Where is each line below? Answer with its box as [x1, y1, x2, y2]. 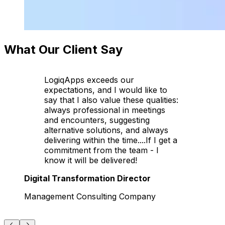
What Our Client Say [4, 42, 123, 57]
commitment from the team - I [44, 145, 159, 156]
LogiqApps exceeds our [44, 75, 134, 85]
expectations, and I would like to [44, 85, 167, 95]
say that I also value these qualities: [44, 95, 178, 105]
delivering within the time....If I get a [44, 135, 177, 146]
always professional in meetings [44, 105, 165, 116]
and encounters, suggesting [44, 115, 150, 126]
